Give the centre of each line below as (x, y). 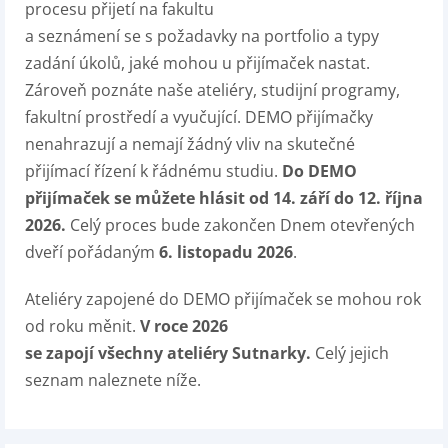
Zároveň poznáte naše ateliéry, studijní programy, (212, 90)
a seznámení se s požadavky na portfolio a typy (202, 36)
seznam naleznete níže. (113, 380)
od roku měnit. (82, 326)
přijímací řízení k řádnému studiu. (153, 171)
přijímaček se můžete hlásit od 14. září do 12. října (224, 198)
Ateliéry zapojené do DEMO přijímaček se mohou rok (223, 299)
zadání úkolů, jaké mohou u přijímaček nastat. (197, 63)
